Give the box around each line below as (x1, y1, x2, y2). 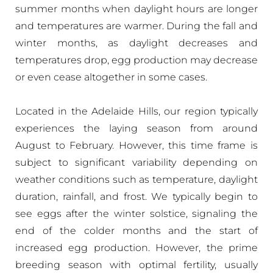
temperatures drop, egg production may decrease (15, 54, 258, 66)
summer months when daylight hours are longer (15, 3, 258, 15)
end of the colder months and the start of (15, 225, 258, 236)
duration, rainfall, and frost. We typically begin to (15, 191, 258, 202)
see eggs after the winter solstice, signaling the (15, 208, 258, 219)
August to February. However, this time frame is (15, 140, 258, 151)
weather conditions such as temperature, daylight (15, 174, 258, 185)
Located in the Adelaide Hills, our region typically (15, 105, 258, 117)
